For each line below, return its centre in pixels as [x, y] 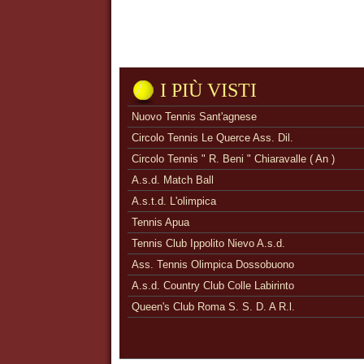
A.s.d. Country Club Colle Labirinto [213, 286]
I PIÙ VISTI [208, 90]
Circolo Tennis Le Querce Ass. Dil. [212, 138]
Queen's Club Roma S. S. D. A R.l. [213, 307]
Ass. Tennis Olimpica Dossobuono [213, 264]
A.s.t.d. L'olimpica [174, 201]
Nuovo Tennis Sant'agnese [194, 117]
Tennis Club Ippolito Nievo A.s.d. [208, 243]
